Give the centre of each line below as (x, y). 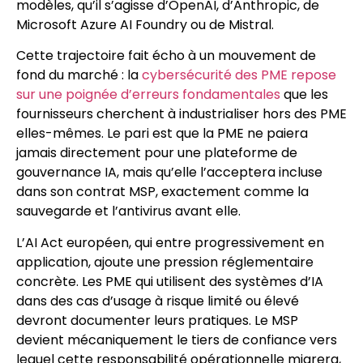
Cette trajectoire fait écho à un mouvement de (166, 56)
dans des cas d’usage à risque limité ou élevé (158, 301)
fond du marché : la (79, 75)
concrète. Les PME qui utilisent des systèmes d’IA (170, 281)
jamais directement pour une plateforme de (157, 153)
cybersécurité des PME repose (239, 75)
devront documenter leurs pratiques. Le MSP (157, 320)
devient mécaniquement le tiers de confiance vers (177, 340)
